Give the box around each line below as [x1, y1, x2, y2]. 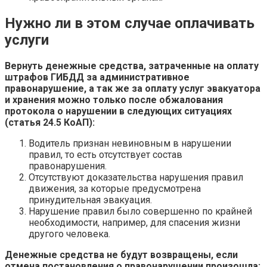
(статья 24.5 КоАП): [5, 116, 95, 128]
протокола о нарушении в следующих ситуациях [5, 105, 232, 117]
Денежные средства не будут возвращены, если [5, 249, 238, 260]
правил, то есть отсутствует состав [29, 148, 182, 160]
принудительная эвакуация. [29, 194, 152, 206]
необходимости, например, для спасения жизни [29, 216, 240, 228]
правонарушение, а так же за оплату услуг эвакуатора [5, 82, 260, 94]
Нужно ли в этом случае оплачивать [5, 14, 254, 32]
